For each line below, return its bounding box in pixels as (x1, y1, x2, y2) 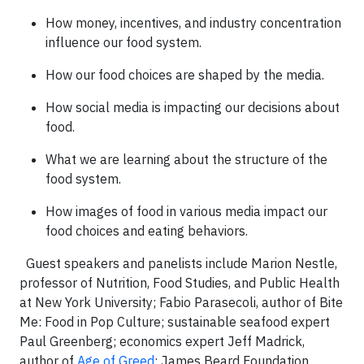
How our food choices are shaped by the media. (45, 67, 324, 83)
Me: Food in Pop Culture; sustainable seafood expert (19, 314, 330, 330)
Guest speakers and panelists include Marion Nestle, (19, 255, 337, 271)
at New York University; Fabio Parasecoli (19, 294, 256, 310)
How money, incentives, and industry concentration (45, 15, 341, 31)
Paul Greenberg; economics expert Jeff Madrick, (19, 333, 305, 349)
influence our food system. (45, 34, 201, 50)
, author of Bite (256, 294, 343, 310)
